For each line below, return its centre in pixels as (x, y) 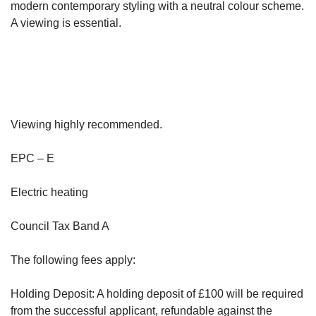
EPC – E (32, 158)
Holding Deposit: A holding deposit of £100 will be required (157, 294)
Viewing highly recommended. (86, 124)
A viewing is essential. (66, 23)
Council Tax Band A (60, 226)
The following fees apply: (73, 260)
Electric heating (49, 192)
